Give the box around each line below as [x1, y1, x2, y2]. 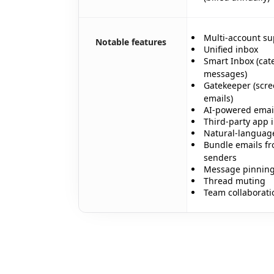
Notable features [95, 35, 166, 48]
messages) [204, 67, 247, 80]
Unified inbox [204, 43, 258, 55]
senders [204, 151, 237, 163]
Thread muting [204, 174, 265, 187]
